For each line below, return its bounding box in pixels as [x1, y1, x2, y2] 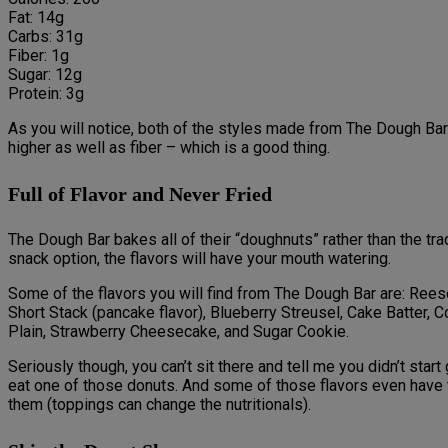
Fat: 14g [8, 8, 64, 28]
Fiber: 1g [8, 46, 69, 66]
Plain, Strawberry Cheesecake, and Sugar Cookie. [8, 322, 349, 342]
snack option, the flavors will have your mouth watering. [8, 249, 391, 269]
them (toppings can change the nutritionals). [8, 395, 311, 415]
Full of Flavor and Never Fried [8, 182, 272, 205]
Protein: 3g [8, 84, 84, 104]
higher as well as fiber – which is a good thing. [8, 138, 330, 158]
